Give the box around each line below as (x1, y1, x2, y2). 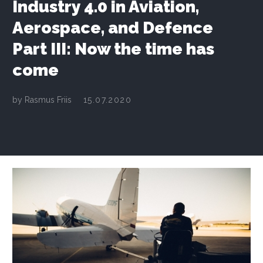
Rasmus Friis (25, 95, 72, 105)
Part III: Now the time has (12, 39, 214, 59)
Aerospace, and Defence (12, 18, 213, 38)
